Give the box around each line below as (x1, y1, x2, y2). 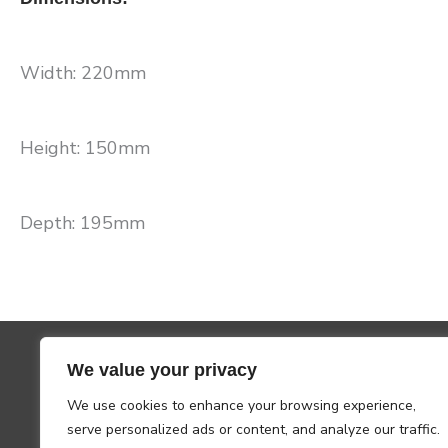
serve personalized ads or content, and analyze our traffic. (67, 420, 440, 439)
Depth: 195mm (20, 210, 145, 235)
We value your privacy (67, 360, 257, 380)
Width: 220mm (20, 60, 146, 85)
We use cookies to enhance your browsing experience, (67, 396, 416, 415)
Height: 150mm (20, 135, 150, 160)
